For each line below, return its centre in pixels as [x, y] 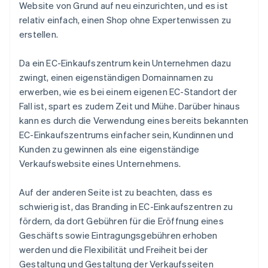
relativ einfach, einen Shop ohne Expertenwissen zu [125, 20]
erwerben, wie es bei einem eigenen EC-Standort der [128, 92]
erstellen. [39, 34]
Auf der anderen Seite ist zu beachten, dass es [116, 192]
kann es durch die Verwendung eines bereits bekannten [134, 121]
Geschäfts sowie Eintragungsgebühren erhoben [118, 235]
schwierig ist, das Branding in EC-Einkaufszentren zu [126, 207]
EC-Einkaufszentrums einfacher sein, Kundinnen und [126, 135]
